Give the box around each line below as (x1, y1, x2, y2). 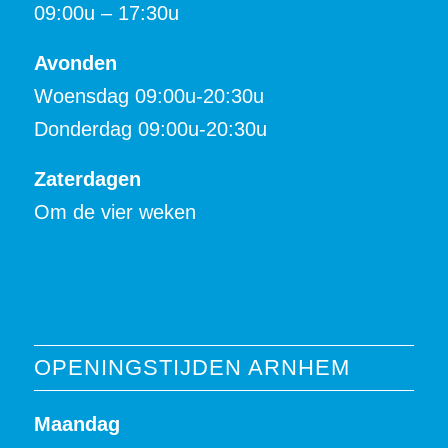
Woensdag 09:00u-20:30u (33, 85, 264, 108)
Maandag (33, 412, 120, 435)
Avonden (33, 52, 117, 75)
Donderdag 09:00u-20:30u (33, 118, 267, 141)
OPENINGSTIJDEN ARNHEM (33, 354, 350, 380)
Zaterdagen (33, 168, 141, 191)
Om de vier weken (33, 201, 196, 224)
